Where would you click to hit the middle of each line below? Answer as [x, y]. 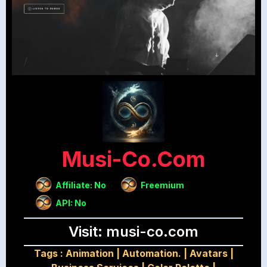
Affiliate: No [80, 185]
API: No [71, 203]
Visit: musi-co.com [133, 232]
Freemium [162, 185]
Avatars [208, 254]
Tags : [49, 254]
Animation [89, 254]
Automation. [151, 254]
